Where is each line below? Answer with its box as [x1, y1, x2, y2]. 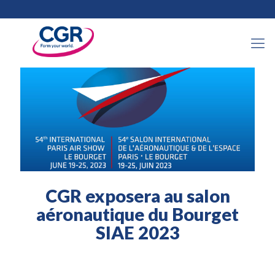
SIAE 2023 [95, 221, 180, 243]
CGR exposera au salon [45, 184, 230, 206]
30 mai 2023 [122, 18, 175, 30]
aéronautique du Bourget [36, 203, 239, 225]
